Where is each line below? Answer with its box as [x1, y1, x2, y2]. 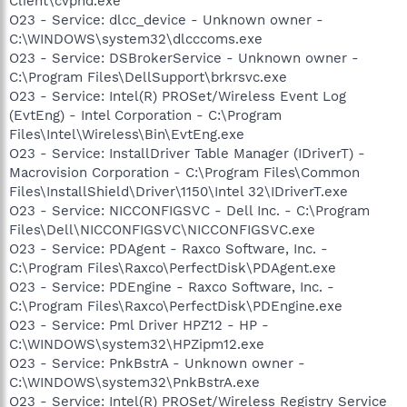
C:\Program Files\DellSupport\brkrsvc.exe [9, 68, 287, 85]
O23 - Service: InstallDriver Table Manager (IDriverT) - [9, 144, 365, 162]
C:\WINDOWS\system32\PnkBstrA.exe [9, 373, 260, 391]
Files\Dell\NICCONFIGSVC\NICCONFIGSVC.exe [9, 221, 315, 238]
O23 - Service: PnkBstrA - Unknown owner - [9, 354, 305, 372]
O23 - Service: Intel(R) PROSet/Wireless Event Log [9, 87, 346, 104]
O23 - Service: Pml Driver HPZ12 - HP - [9, 316, 269, 333]
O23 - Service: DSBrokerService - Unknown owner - [9, 49, 359, 66]
